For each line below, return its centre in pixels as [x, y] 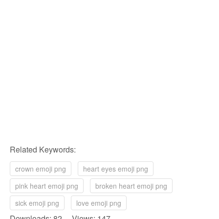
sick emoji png [37, 203]
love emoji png [99, 203]
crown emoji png [41, 169]
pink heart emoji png [47, 186]
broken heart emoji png [131, 186]
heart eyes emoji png [116, 169]
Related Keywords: [43, 150]
